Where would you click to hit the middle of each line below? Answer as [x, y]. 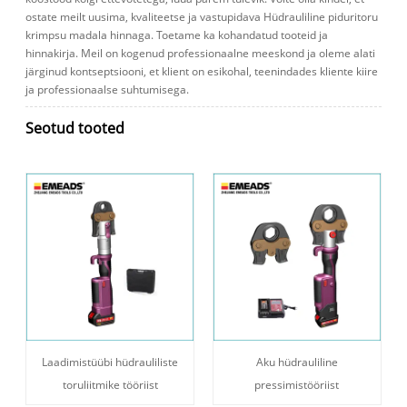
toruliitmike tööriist [110, 384]
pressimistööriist [297, 384]
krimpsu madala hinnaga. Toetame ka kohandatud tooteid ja [177, 35]
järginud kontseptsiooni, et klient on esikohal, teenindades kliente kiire [202, 72]
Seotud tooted [75, 129]
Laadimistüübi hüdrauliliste [110, 362]
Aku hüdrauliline [297, 362]
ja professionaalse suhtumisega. [108, 90]
